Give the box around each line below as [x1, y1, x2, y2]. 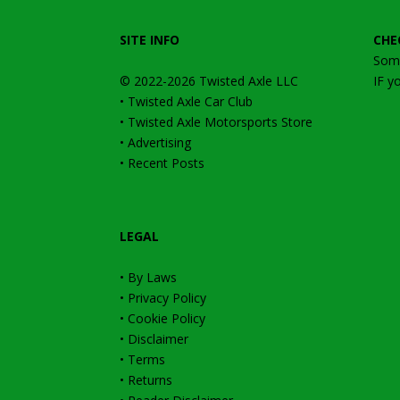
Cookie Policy [128, 310, 206, 328]
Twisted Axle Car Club [128, 93, 254, 111]
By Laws [128, 269, 178, 287]
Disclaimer [128, 330, 189, 348]
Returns [128, 371, 173, 389]
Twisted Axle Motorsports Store [128, 113, 313, 131]
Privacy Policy [128, 289, 207, 307]
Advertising [128, 134, 192, 152]
